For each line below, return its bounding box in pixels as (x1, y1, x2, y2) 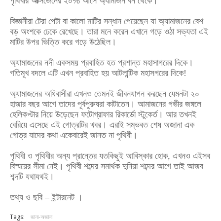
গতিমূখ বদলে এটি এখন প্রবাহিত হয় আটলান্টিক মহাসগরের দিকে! (10, 68, 186, 78)
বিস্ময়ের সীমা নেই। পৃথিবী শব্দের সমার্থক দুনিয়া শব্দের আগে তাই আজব (10, 161, 203, 171)
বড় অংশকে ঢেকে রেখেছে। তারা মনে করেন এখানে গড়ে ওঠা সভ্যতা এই (10, 27, 208, 37)
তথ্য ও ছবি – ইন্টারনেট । (10, 192, 85, 202)
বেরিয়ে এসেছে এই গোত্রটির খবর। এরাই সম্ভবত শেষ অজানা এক (10, 120, 194, 130)
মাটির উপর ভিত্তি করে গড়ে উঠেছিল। (10, 37, 119, 47)
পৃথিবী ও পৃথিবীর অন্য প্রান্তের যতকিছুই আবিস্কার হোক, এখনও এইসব (10, 151, 210, 161)
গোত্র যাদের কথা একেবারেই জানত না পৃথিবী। (10, 130, 140, 140)
